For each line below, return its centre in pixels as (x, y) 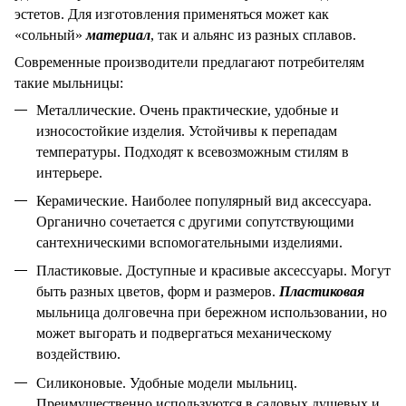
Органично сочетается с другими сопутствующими (195, 221)
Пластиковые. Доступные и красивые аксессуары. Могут (213, 271)
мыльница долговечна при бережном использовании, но (212, 313)
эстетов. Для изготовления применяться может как (172, 14)
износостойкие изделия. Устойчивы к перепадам (187, 130)
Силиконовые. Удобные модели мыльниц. (167, 382)
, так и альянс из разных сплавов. (253, 34)
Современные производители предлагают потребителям (189, 62)
